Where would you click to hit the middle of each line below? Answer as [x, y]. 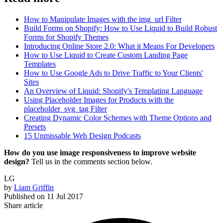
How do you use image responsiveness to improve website [100, 152]
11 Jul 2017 [65, 196]
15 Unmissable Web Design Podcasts [82, 135]
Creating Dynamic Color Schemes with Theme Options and [118, 117]
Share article [23, 205]
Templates [40, 64]
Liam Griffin [34, 187]
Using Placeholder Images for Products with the [99, 100]
